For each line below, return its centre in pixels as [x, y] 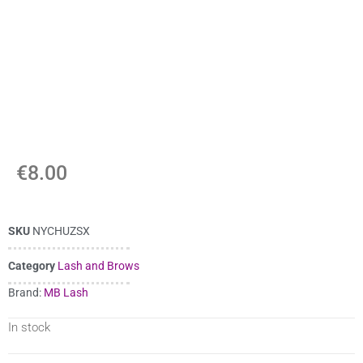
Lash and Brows [98, 266]
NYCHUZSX [61, 231]
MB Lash [66, 292]
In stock [29, 327]
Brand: [26, 292]
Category [32, 266]
